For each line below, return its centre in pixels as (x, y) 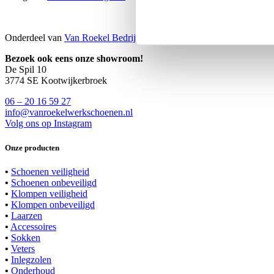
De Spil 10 (26, 70)
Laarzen (27, 215)
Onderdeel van (35, 38)
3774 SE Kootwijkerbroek (56, 81)
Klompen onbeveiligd (53, 204)
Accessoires (33, 226)
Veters (23, 248)
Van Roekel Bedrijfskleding (118, 38)
